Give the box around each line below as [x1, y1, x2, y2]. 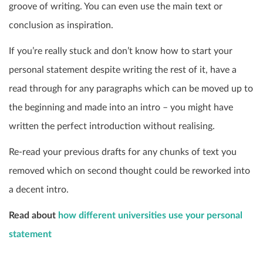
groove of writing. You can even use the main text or [9, 2, 222, 12]
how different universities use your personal [58, 211, 242, 221]
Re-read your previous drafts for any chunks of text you [9, 147, 237, 157]
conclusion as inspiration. [9, 21, 113, 31]
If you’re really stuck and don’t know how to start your [9, 46, 232, 56]
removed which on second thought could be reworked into [9, 166, 250, 176]
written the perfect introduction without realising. [9, 122, 215, 131]
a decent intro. [9, 185, 69, 195]
